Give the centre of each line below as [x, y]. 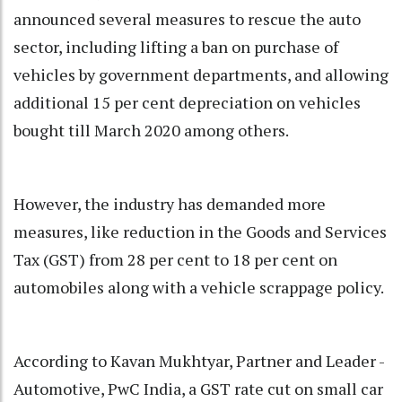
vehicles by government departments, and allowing [201, 75]
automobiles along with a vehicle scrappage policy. [199, 288]
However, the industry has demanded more [170, 204]
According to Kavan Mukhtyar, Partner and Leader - [199, 361]
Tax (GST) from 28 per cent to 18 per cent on [175, 260]
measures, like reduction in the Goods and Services [200, 232]
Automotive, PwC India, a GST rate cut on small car [198, 389]
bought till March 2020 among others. [151, 131]
